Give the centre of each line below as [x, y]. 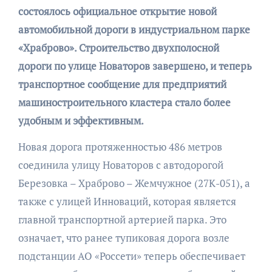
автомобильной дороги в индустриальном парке [134, 30]
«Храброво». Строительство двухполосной [118, 48]
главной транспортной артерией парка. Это [122, 220]
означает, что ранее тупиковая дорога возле [124, 238]
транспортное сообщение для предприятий [122, 84]
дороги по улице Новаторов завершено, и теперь [135, 66]
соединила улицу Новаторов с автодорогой [121, 165]
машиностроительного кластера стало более [124, 103]
